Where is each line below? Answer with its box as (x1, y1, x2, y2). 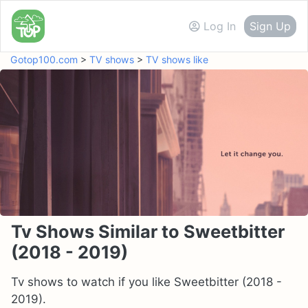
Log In (203, 19, 236, 33)
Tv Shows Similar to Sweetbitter (11, 220, 285, 242)
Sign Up (250, 19, 291, 33)
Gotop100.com (10, 53, 78, 65)
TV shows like (146, 53, 208, 65)
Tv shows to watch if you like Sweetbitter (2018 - (11, 274, 282, 289)
